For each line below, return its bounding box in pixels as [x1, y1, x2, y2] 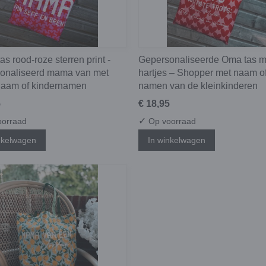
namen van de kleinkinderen [138, 81, 258, 91]
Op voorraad [146, 116, 196, 126]
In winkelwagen [148, 135, 205, 145]
